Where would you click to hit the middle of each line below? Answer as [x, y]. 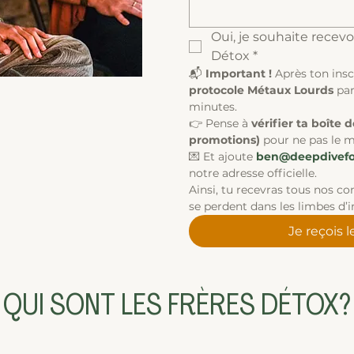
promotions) [224, 140]
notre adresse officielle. [253, 173]
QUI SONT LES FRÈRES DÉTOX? [177, 307]
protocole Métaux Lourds [261, 90]
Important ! [240, 73]
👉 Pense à [220, 123]
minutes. [213, 107]
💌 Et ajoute [222, 156]
